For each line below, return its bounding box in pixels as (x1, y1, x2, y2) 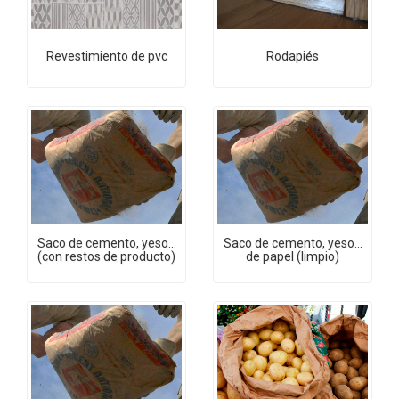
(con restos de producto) (37, 249, 175, 265)
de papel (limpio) (246, 249, 339, 265)
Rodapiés (266, 48, 319, 63)
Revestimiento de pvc (45, 48, 167, 63)
